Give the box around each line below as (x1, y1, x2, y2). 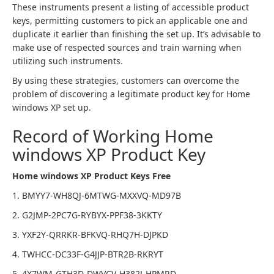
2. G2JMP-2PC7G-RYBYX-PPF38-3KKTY (12, 209, 162, 221)
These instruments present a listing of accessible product (12, 1, 249, 13)
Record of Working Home (12, 124, 213, 147)
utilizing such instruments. (12, 55, 123, 67)
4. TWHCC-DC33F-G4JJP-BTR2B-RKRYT (12, 248, 163, 260)
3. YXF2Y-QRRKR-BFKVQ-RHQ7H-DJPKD (12, 229, 168, 240)
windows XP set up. (12, 102, 91, 113)
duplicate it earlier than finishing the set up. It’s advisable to (12, 28, 261, 40)
